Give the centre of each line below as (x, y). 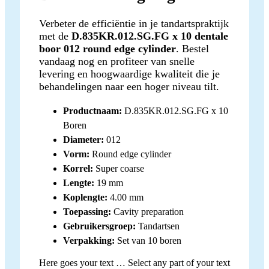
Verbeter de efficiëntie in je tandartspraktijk (134, 24)
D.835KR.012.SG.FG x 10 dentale (150, 36)
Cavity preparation (147, 212)
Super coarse (119, 169)
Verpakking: (89, 241)
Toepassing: (87, 212)
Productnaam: (92, 111)
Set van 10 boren (148, 241)
